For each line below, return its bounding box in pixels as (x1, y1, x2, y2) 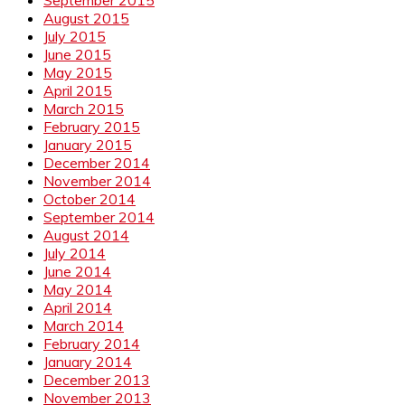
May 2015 (43, 62, 112, 81)
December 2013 (43, 370, 150, 389)
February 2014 (43, 334, 140, 353)
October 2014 (43, 189, 136, 208)
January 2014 (43, 352, 132, 371)
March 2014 (43, 316, 124, 334)
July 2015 (43, 26, 106, 45)
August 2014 (43, 225, 129, 244)
